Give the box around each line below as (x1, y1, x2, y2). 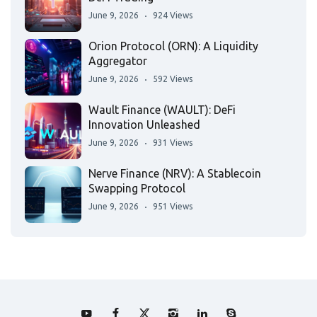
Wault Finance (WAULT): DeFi (88, 103, 236, 116)
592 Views (153, 74, 192, 83)
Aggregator (88, 54, 147, 67)
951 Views (153, 201, 192, 211)
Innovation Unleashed (88, 117, 200, 131)
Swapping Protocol (88, 181, 185, 195)
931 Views (153, 137, 192, 147)
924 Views (153, 10, 192, 20)
